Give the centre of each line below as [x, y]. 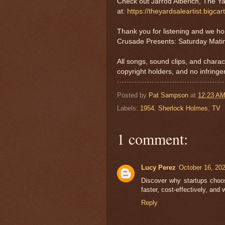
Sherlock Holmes [183, 108]
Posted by [133, 95]
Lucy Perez [158, 168]
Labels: [129, 108]
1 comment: [152, 139]
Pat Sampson [168, 95]
